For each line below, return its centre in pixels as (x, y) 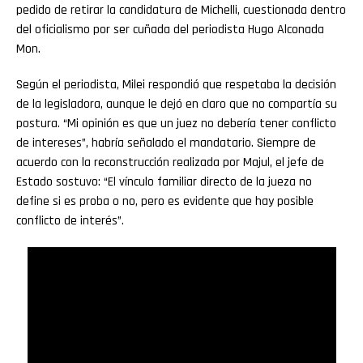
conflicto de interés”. (70, 220)
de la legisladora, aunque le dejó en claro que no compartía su (177, 104)
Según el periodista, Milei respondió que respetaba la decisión (176, 84)
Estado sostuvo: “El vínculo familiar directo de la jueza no (164, 181)
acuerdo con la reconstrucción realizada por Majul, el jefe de (170, 162)
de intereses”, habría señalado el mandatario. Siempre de (166, 143)
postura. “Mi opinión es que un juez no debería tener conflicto (176, 123)
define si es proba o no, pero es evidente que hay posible (165, 201)
